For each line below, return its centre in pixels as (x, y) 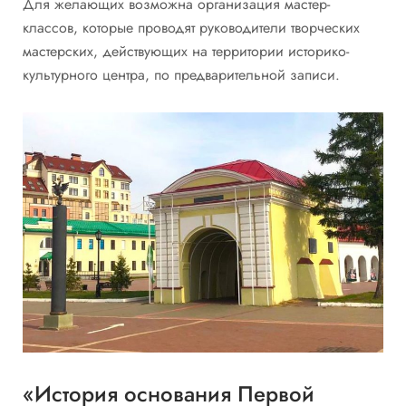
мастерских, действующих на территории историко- (186, 51)
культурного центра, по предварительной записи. (181, 75)
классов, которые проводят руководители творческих (191, 28)
